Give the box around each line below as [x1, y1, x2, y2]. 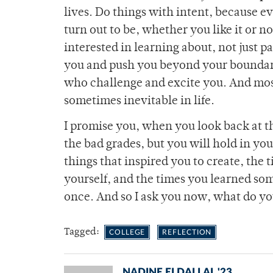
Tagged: [64, 227, 102, 238]
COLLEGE [109, 229, 146, 236]
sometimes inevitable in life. [64, 96, 214, 108]
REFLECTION [162, 229, 212, 236]
